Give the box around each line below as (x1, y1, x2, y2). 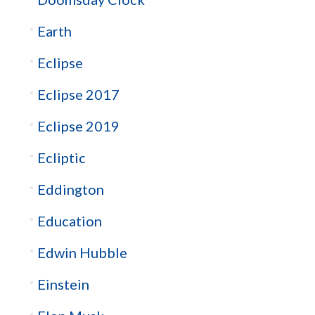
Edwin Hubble (37, 243, 127, 261)
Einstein (37, 275, 89, 292)
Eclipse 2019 (37, 117, 120, 134)
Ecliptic (37, 148, 86, 166)
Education (37, 212, 102, 229)
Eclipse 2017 (37, 85, 120, 103)
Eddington (37, 180, 104, 198)
